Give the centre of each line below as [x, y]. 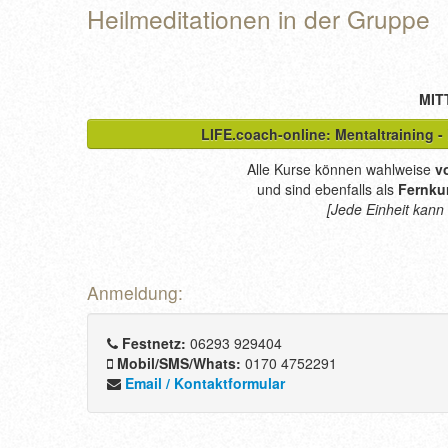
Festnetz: [152, 343]
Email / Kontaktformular [205, 383]
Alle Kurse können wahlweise [340, 169]
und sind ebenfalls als [327, 189]
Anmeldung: [135, 293]
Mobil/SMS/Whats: [177, 363]
